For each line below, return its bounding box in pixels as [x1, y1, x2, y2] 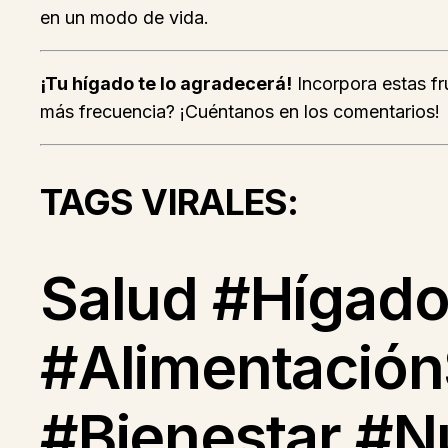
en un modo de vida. [40, 7, 209, 29]
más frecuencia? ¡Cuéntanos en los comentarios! [40, 101, 440, 123]
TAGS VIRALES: [40, 180, 299, 225]
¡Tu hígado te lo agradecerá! [40, 73, 292, 95]
